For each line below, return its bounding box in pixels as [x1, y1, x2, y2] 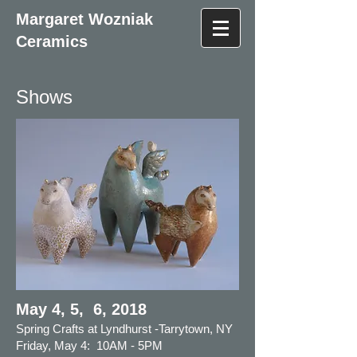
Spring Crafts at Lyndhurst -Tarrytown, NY [16, 322, 233, 335]
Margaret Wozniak [16, 10, 153, 28]
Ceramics [16, 33, 88, 50]
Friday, [16, 339, 54, 352]
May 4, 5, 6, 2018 [16, 300, 156, 318]
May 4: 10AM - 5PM [54, 339, 163, 352]
